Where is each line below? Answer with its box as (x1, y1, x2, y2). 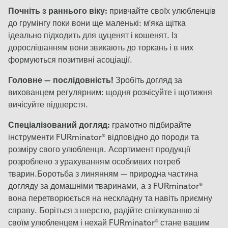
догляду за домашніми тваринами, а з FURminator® (8, 182, 203, 191)
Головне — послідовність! (8, 76, 116, 85)
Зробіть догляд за (116, 76, 182, 85)
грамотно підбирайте (110, 121, 191, 130)
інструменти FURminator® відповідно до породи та (8, 133, 199, 142)
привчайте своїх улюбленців (107, 7, 216, 16)
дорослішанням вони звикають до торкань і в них (8, 44, 193, 52)
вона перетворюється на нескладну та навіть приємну (8, 194, 212, 203)
